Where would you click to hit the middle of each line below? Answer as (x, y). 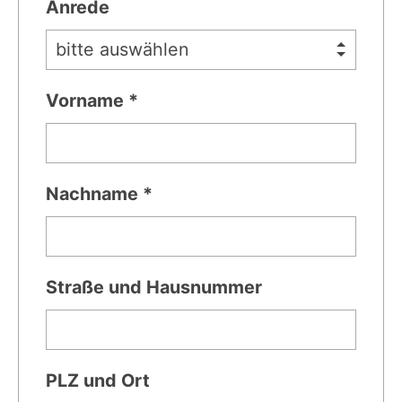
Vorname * (92, 100)
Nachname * (99, 193)
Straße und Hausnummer (154, 287)
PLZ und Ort (98, 380)
